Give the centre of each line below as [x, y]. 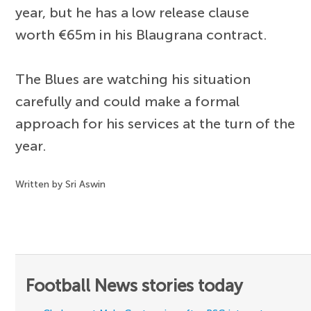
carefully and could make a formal [128, 102]
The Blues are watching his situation [133, 79]
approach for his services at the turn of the [155, 124]
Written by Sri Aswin [61, 185]
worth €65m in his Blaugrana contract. [142, 35]
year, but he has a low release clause [133, 13]
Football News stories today [135, 286]
